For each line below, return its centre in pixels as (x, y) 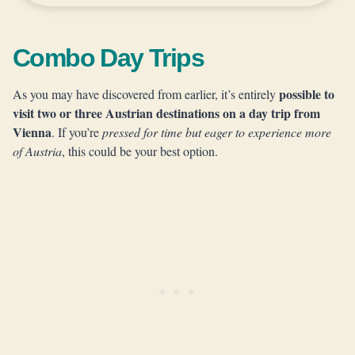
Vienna (32, 132)
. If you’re (77, 132)
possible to (307, 94)
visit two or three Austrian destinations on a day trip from (166, 113)
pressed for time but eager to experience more (217, 132)
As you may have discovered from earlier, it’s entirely (146, 94)
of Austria (37, 151)
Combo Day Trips (108, 58)
